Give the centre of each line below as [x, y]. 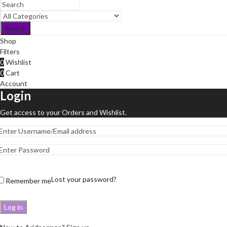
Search [15, 28]
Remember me [28, 181]
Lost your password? [84, 179]
